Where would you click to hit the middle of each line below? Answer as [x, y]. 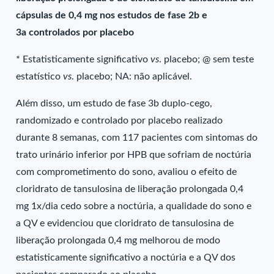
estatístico [40, 76]
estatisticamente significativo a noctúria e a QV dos [126, 257]
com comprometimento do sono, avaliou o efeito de [127, 172]
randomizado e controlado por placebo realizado [120, 120]
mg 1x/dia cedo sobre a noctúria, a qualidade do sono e [134, 206]
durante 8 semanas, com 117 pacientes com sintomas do [137, 138]
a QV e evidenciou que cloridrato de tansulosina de [125, 223]
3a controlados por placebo [75, 32]
